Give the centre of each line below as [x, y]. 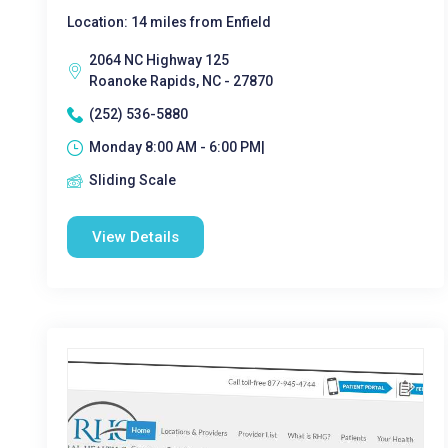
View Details [135, 237]
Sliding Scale [132, 180]
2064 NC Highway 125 [159, 60]
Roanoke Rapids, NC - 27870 [181, 81]
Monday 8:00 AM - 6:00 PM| [177, 147]
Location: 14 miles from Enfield [169, 22]
